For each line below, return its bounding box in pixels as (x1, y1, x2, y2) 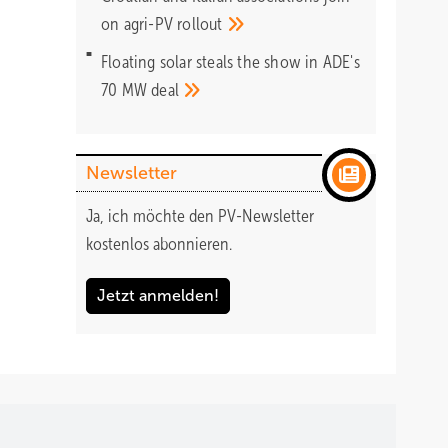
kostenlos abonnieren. (86, 234, 232, 254)
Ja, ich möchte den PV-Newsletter (86, 206, 314, 226)
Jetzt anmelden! (97, 287, 219, 304)
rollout (177, 14, 227, 34)
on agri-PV (101, 14, 178, 34)
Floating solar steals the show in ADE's (101, 52, 360, 72)
